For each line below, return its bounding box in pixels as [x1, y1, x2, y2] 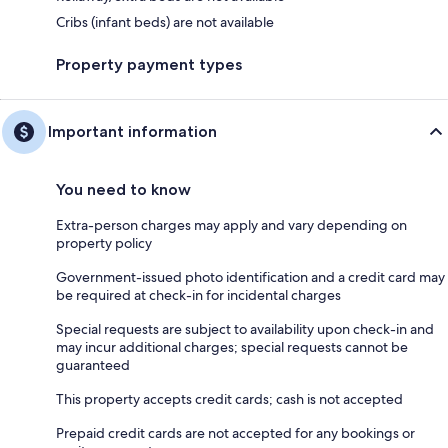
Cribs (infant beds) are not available [56, 12, 274, 31]
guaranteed [56, 355, 130, 374]
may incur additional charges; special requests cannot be [56, 337, 408, 356]
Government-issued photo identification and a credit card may [56, 267, 445, 286]
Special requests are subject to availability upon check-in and [56, 319, 434, 338]
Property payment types [56, 54, 242, 74]
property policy [56, 233, 152, 252]
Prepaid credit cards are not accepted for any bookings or [56, 423, 415, 442]
